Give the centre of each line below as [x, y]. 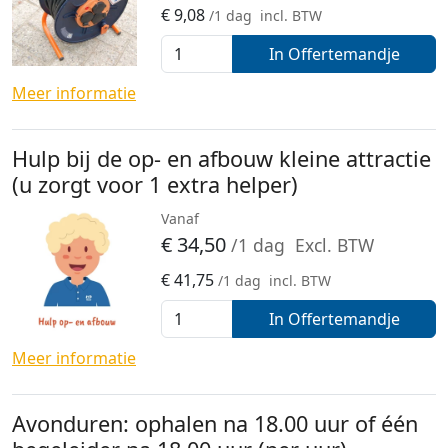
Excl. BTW [335, 244]
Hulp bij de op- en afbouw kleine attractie [221, 158]
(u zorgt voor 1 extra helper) [155, 184]
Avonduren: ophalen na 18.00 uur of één [215, 423]
